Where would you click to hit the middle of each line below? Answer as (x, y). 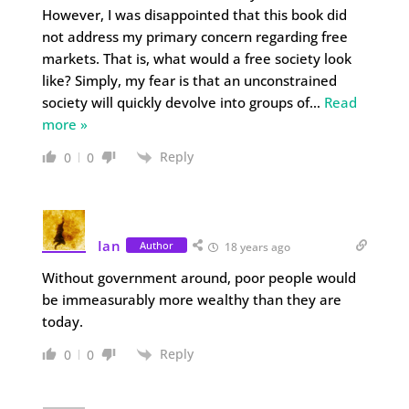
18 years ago (256, 246)
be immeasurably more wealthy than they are (191, 299)
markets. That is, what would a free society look (196, 58)
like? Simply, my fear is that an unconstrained (189, 80)
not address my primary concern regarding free (194, 36)
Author (156, 246)
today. (62, 321)
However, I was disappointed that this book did (194, 14)
